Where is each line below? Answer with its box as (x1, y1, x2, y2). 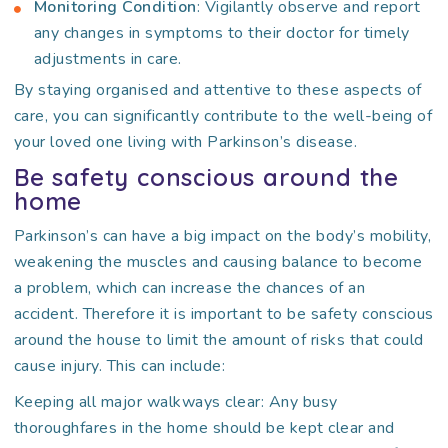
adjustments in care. (33, 48, 182, 70)
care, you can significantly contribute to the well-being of (13, 105, 433, 127)
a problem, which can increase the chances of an (13, 277, 366, 299)
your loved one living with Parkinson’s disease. (13, 131, 358, 153)
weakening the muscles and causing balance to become (13, 251, 423, 273)
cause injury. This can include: (13, 355, 226, 377)
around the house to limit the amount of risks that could (13, 329, 424, 351)
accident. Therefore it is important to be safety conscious (13, 303, 434, 325)
